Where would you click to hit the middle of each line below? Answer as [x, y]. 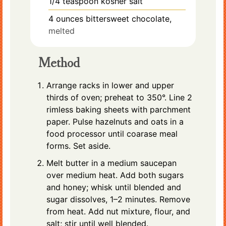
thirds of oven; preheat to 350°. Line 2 [119, 97]
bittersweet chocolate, [129, 19]
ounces [70, 19]
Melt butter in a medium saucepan [111, 163]
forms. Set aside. [78, 146]
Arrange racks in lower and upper [110, 85]
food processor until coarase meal [112, 134]
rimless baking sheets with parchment [119, 109]
